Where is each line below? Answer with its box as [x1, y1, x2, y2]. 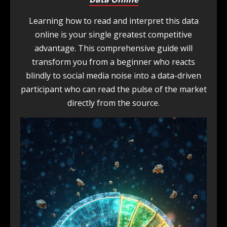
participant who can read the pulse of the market [20, 84, 207, 95]
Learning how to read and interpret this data [28, 15, 199, 26]
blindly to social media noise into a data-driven [26, 70, 201, 81]
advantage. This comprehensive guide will [34, 43, 193, 54]
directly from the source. [67, 97, 160, 108]
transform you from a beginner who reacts [32, 56, 195, 67]
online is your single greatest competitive [35, 29, 192, 40]
